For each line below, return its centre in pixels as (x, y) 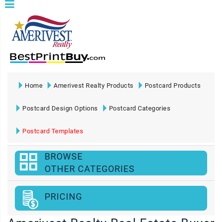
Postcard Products (172, 85)
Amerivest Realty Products (94, 85)
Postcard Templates (53, 131)
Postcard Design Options (60, 108)
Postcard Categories (139, 108)
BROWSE (64, 156)
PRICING (63, 196)
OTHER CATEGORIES (90, 169)
